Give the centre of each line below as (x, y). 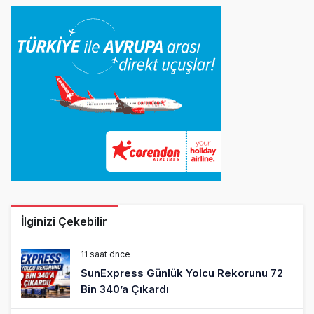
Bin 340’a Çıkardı (125, 289)
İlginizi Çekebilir (64, 221)
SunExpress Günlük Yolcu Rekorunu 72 (182, 273)
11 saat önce (105, 254)
